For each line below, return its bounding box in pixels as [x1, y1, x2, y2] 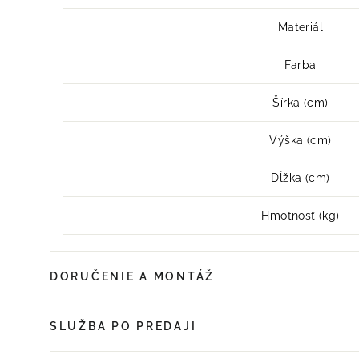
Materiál [277, 20, 324, 34]
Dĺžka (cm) [271, 171, 330, 184]
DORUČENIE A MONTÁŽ [50, 269, 215, 283]
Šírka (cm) [272, 95, 329, 109]
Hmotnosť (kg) [261, 208, 340, 222]
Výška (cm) [269, 133, 332, 147]
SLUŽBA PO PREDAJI [50, 320, 197, 333]
